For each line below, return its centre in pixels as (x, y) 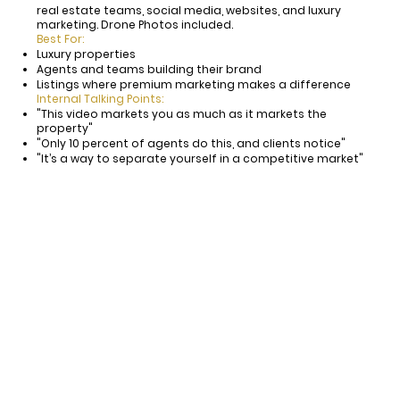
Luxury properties (87, 54)
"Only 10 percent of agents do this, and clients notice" (192, 144)
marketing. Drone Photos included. (135, 25)
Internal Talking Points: (100, 99)
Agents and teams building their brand (150, 70)
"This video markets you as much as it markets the (182, 114)
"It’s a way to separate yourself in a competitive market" (200, 159)
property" (65, 129)
